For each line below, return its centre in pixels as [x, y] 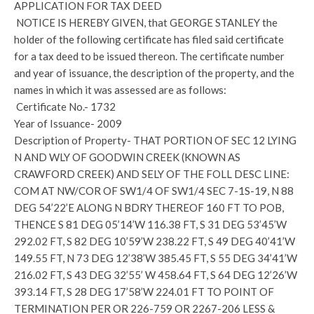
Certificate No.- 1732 [65, 107]
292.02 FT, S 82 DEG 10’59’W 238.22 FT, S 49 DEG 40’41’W [155, 241]
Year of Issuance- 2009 [68, 123]
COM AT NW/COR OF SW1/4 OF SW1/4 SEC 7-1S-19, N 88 [154, 191]
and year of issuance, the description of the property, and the [154, 73]
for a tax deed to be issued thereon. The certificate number [149, 56]
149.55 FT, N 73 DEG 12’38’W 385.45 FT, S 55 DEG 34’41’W [156, 258]
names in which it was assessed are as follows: [120, 90]
